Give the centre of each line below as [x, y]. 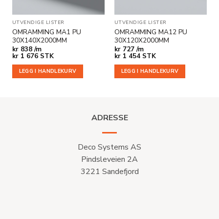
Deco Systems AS [109, 147]
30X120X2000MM [142, 40]
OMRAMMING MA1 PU [46, 32]
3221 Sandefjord [109, 171]
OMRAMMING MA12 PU [151, 32]
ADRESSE [109, 118]
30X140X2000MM [39, 40]
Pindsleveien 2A [109, 159]
